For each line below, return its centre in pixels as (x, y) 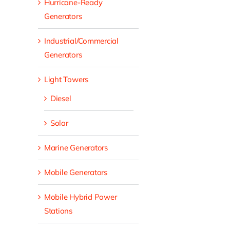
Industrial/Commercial (81, 41)
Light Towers (66, 80)
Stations (58, 211)
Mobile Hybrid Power (80, 197)
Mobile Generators (75, 172)
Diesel (61, 99)
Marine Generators (76, 148)
